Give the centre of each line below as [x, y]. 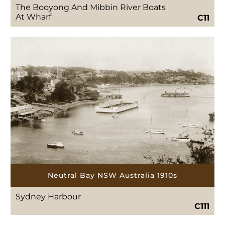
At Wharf [34, 17]
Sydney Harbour [48, 196]
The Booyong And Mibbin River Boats [91, 8]
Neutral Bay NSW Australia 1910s [113, 175]
